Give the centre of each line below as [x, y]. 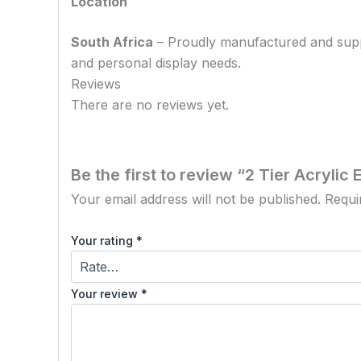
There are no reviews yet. [150, 105]
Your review [106, 294]
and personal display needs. [156, 63]
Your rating [104, 241]
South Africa [112, 42]
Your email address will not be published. [196, 199]
